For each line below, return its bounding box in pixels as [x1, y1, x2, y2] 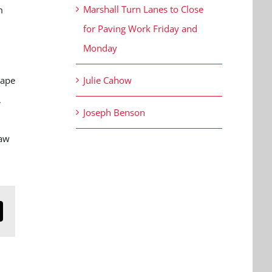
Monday [83, 42, 120, 55]
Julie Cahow [83, 74, 132, 87]
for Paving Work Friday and [83, 22, 198, 35]
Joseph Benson [83, 106, 146, 119]
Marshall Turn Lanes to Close [83, 3, 204, 16]
